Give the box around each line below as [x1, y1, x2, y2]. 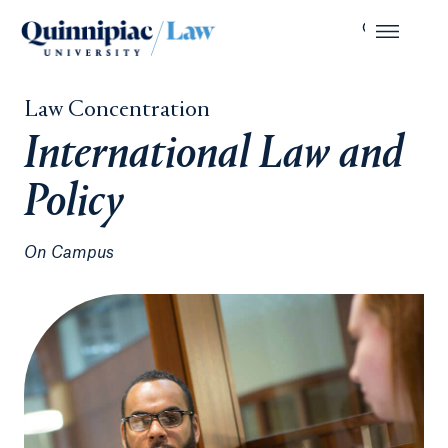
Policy [24, 180, 124, 228]
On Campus [24, 245, 114, 261]
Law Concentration [24, 98, 210, 122]
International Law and [24, 132, 403, 180]
